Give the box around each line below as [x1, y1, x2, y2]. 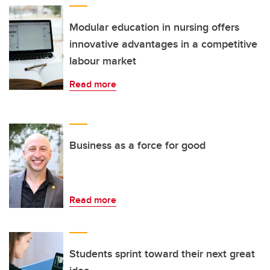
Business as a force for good [69, 137, 206, 154]
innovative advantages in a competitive [69, 36, 257, 52]
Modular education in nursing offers [69, 19, 239, 36]
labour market [69, 53, 136, 69]
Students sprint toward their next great [69, 246, 255, 262]
